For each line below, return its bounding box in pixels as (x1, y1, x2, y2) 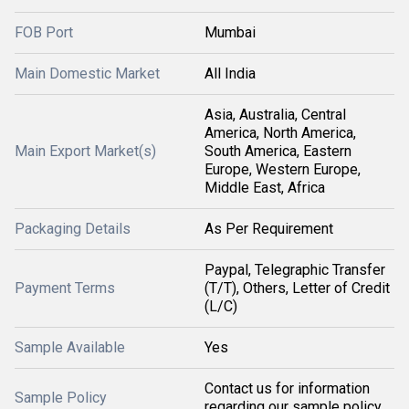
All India (204, 64, 256, 82)
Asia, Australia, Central (204, 105, 346, 123)
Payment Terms (15, 278, 115, 297)
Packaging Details (15, 219, 131, 237)
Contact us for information (204, 379, 370, 397)
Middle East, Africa (204, 178, 325, 196)
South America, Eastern (204, 142, 351, 160)
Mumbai (204, 23, 256, 41)
